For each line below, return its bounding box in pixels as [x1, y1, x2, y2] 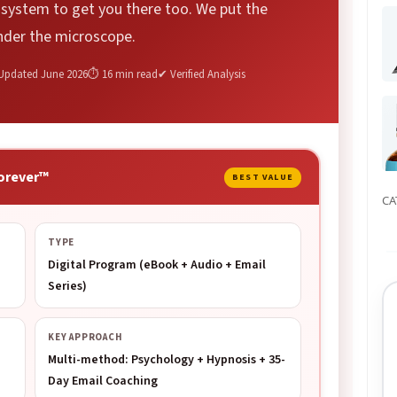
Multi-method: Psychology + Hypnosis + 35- [48, 351, 285, 369]
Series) [48, 277, 87, 295]
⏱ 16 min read [87, 66, 158, 82]
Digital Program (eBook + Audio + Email [48, 256, 266, 274]
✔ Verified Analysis [157, 66, 245, 82]
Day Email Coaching [48, 372, 158, 390]
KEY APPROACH [48, 331, 123, 344]
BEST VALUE [232, 170, 293, 183]
